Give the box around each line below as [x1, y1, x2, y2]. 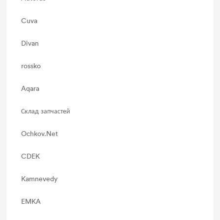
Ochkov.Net [21, 129, 58, 138]
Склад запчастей [21, 106, 71, 115]
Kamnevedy [21, 174, 58, 183]
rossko [21, 61, 41, 70]
